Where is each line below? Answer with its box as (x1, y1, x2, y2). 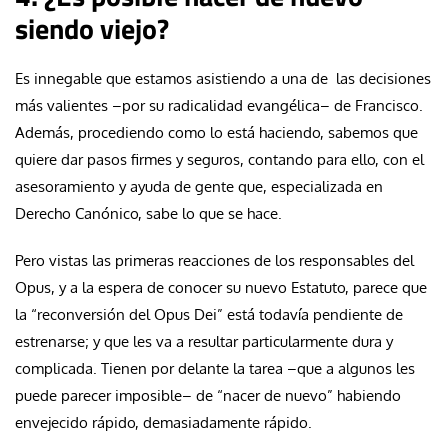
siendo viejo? (15, 6, 169, 50)
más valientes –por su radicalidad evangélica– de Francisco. (15, 95, 423, 115)
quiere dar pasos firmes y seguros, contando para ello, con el (15, 149, 424, 169)
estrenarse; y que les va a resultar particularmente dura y (15, 331, 393, 351)
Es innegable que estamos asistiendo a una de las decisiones (15, 68, 431, 88)
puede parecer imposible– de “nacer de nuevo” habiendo (15, 385, 401, 405)
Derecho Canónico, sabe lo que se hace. (15, 203, 286, 223)
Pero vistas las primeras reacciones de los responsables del (15, 250, 414, 270)
